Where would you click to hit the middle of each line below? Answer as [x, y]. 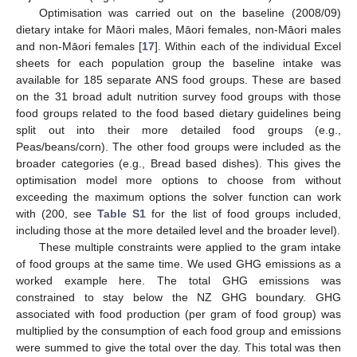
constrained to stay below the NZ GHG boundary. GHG [178, 297]
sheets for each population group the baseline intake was [178, 63]
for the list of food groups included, [244, 214]
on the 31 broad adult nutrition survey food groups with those [178, 96]
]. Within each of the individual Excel [248, 46]
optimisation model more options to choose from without [178, 180]
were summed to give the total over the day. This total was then [178, 347]
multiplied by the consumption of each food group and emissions [178, 331]
